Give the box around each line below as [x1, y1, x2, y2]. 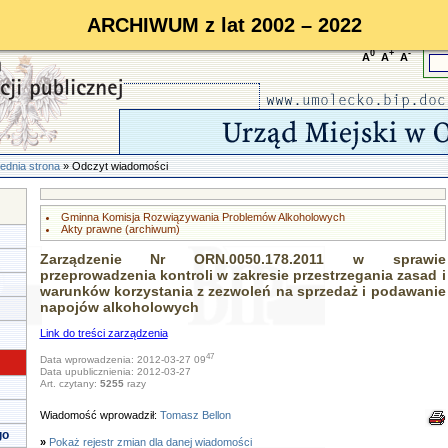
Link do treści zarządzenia [39, 327, 168, 339]
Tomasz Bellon [159, 409, 231, 421]
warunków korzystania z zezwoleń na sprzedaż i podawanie [39, 283, 446, 299]
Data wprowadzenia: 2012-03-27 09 [39, 354, 206, 366]
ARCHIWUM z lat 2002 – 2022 [86, 14, 362, 36]
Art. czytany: [39, 378, 100, 390]
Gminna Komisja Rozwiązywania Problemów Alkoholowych [60, 211, 345, 223]
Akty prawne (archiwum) [60, 223, 180, 235]
